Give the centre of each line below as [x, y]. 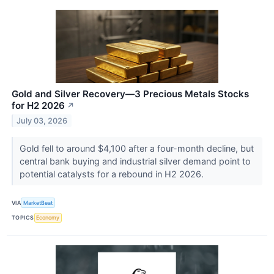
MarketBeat [38, 202]
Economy [48, 218]
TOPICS [23, 218]
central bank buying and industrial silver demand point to [135, 161]
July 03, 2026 [42, 121]
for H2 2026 [38, 106]
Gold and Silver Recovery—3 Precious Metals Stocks [130, 94]
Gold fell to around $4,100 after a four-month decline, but [136, 149]
